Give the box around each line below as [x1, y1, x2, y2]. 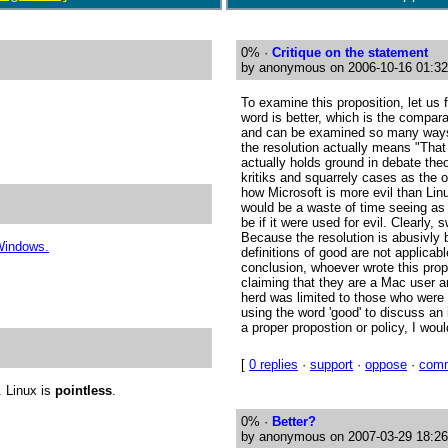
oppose [365, 357, 407, 372]
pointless [55, 383, 112, 398]
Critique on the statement [272, 45, 428, 60]
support [310, 357, 353, 372]
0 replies [249, 357, 298, 372]
